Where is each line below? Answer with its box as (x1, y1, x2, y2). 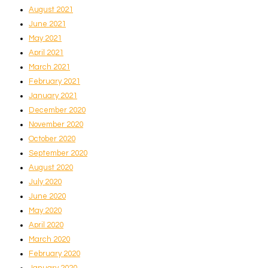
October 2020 (29, 134, 75, 143)
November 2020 (29, 120, 83, 129)
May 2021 (29, 33, 62, 42)
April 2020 (29, 220, 63, 229)
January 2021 (29, 91, 77, 100)
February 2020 (29, 249, 80, 258)
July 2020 (29, 177, 62, 186)
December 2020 (29, 105, 86, 114)
